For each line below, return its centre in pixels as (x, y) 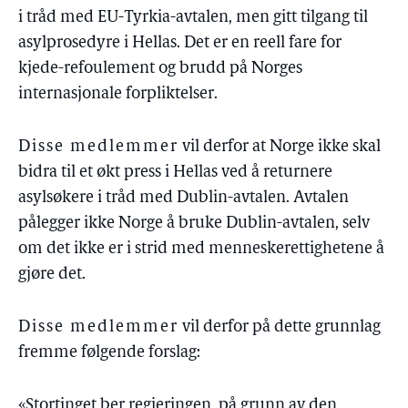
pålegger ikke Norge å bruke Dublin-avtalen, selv (194, 224)
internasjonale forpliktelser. (118, 94)
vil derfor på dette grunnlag (280, 327)
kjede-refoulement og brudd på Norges (160, 69)
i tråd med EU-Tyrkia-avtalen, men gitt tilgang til (193, 18)
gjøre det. (52, 275)
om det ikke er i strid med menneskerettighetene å (201, 249)
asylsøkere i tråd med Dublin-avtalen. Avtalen (184, 198)
